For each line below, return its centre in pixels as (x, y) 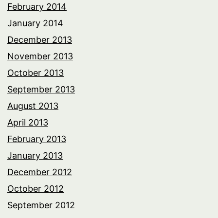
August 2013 (33, 106)
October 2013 (36, 73)
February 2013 (37, 139)
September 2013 (41, 90)
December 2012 (40, 172)
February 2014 (37, 7)
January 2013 (35, 156)
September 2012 (41, 205)
